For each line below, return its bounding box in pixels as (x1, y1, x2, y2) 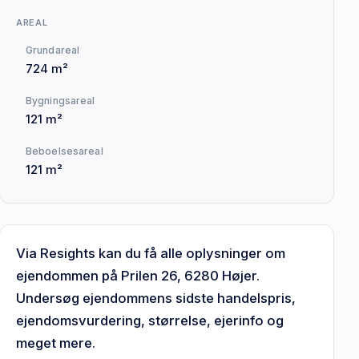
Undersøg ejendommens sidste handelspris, (16, 289, 296, 306)
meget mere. (16, 334, 96, 351)
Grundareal (26, 43, 80, 56)
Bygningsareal (26, 94, 95, 107)
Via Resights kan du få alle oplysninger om (16, 244, 286, 261)
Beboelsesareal (26, 144, 103, 157)
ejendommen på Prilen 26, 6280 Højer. (16, 267, 260, 284)
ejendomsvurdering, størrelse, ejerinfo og (16, 312, 284, 329)
